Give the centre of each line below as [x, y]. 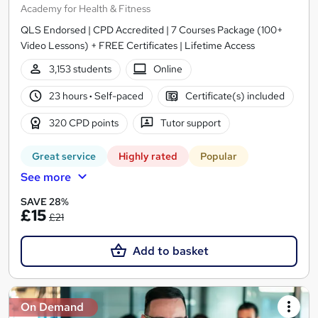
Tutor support [191, 123]
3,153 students [80, 69]
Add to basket [170, 251]
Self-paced [117, 96]
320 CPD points [83, 123]
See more [46, 177]
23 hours [69, 96]
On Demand [52, 307]
